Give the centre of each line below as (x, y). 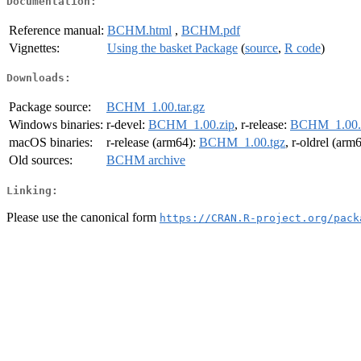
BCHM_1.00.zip (191, 125)
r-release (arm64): (153, 143)
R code (303, 48)
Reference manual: (56, 30)
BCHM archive (146, 160)
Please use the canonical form (83, 217)
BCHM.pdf (211, 30)
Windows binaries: (56, 125)
